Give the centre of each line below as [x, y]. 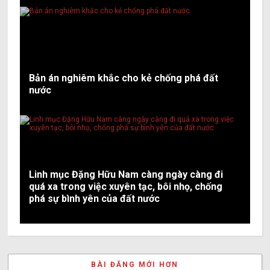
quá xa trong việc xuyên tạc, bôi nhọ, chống [126, 186]
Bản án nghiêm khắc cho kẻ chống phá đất [124, 78]
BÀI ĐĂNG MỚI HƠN [135, 264]
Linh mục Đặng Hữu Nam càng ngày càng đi [126, 174]
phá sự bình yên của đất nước [95, 198]
